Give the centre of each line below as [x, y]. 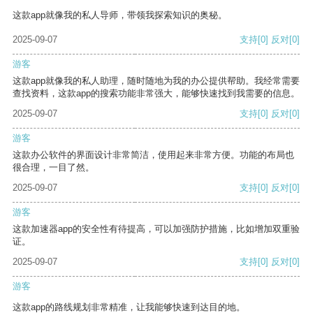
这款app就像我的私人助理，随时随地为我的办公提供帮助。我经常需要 [156, 81]
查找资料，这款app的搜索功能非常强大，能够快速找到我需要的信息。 [156, 94]
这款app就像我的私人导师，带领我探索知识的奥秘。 [120, 15]
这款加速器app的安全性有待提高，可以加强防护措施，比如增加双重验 [156, 229]
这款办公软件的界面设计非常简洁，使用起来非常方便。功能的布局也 [153, 155]
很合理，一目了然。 [53, 168]
